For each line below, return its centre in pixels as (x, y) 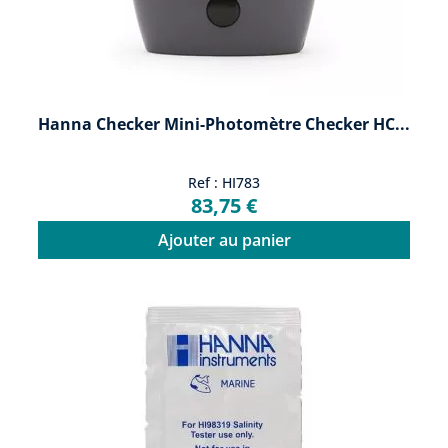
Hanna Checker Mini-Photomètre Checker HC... (224, 123)
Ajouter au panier (224, 239)
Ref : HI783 (224, 182)
